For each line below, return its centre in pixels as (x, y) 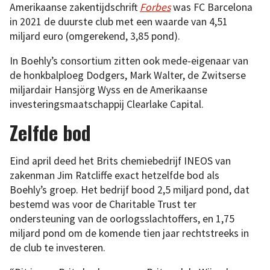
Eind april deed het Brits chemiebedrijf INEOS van (120, 161)
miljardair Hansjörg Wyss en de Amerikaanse (108, 90)
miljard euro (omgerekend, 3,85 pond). (95, 36)
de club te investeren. (58, 247)
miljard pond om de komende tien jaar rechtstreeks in (129, 233)
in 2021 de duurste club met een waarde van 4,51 (119, 21)
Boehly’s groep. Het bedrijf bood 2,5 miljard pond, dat (130, 190)
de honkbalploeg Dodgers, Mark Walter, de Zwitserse (128, 76)
